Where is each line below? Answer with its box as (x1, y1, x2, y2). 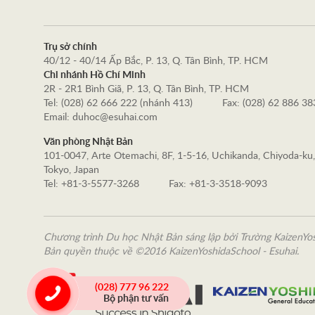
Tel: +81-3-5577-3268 (44, 179, 139, 189)
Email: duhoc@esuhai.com (44, 112, 157, 122)
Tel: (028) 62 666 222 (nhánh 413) (44, 98, 193, 108)
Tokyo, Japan (44, 165, 99, 175)
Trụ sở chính (44, 42, 97, 52)
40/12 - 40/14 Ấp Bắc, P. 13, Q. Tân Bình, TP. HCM (44, 56, 268, 66)
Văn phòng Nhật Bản (44, 137, 133, 147)
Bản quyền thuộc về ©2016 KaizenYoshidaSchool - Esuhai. (44, 247, 299, 257)
